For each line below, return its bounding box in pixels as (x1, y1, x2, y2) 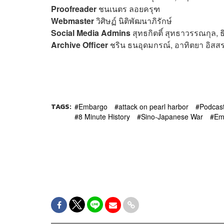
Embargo (78, 101, 107, 111)
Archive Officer (51, 38, 110, 50)
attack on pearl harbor (118, 101, 188, 111)
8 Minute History (78, 111, 130, 121)
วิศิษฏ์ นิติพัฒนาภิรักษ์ (94, 14, 172, 26)
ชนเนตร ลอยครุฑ (96, 2, 160, 14)
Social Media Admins (51, 26, 130, 38)
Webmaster (51, 14, 94, 26)
